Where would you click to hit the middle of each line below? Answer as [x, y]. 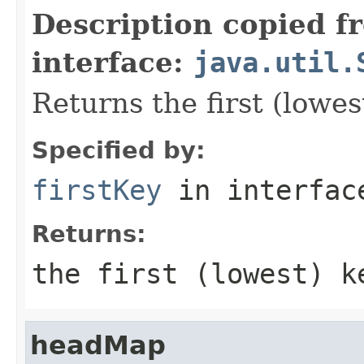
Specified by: [119, 150]
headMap [98, 345]
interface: [113, 62]
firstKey [97, 190]
